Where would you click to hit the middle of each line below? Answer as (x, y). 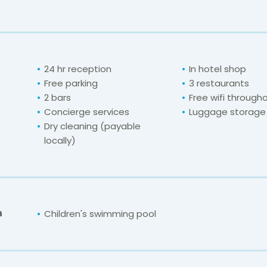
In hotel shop (218, 69)
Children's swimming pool (100, 213)
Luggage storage (227, 111)
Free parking (71, 83)
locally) (60, 140)
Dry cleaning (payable (92, 126)
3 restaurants (219, 83)
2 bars (58, 97)
